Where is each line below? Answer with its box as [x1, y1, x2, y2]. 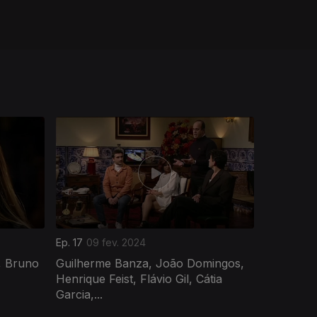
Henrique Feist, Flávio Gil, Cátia [56, 271, 222, 286]
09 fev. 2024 [86, 236, 146, 248]
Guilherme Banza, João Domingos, [56, 255, 244, 270]
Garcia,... [56, 287, 103, 301]
